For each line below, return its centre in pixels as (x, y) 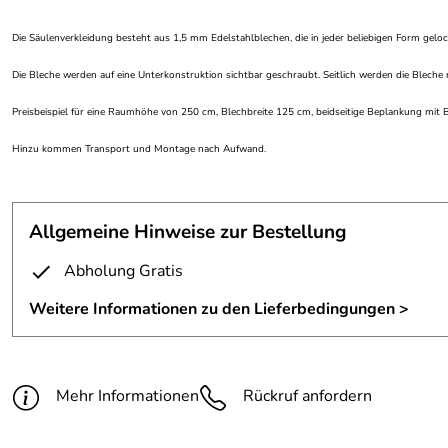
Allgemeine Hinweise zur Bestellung (187, 232)
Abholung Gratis (123, 271)
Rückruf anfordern (307, 396)
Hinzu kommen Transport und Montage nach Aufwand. (139, 149)
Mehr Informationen (127, 396)
